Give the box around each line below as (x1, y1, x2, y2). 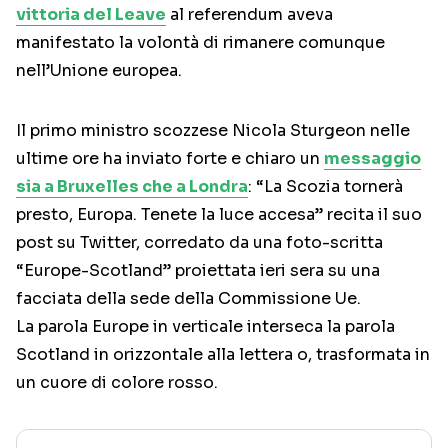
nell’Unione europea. (16, 60, 182, 82)
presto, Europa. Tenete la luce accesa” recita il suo (16, 204, 422, 226)
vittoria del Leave (16, 4, 166, 26)
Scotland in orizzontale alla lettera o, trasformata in (16, 344, 430, 366)
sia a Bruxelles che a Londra (16, 176, 248, 198)
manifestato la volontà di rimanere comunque (16, 32, 385, 54)
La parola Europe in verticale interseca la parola (16, 316, 395, 338)
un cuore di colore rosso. (16, 372, 218, 394)
